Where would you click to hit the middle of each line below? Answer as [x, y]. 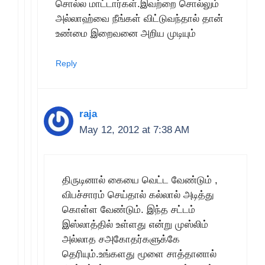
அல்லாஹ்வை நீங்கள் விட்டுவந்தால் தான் [139, 18]
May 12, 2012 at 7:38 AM [134, 130]
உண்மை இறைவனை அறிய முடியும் [126, 33]
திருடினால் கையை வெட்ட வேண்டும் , [140, 180]
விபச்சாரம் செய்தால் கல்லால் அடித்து [138, 195]
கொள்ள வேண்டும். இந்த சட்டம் [129, 209]
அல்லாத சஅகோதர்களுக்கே [121, 239]
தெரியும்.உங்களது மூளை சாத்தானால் [139, 254]
